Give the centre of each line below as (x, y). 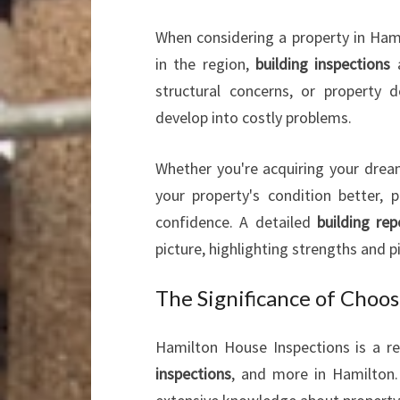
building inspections (323, 64)
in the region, (206, 64)
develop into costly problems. (254, 117)
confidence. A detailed (236, 222)
